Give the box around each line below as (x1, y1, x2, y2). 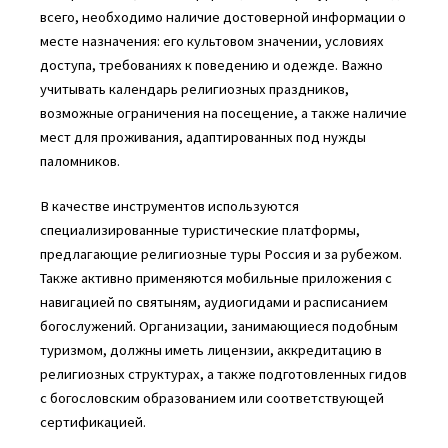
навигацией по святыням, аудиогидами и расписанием (39, 293, 388, 312)
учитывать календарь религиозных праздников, (39, 79, 349, 98)
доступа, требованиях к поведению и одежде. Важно (39, 55, 383, 74)
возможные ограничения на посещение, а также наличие (39, 103, 407, 122)
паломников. (39, 151, 120, 170)
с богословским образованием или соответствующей (39, 389, 384, 408)
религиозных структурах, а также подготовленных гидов (39, 365, 407, 384)
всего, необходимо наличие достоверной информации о (39, 7, 406, 26)
